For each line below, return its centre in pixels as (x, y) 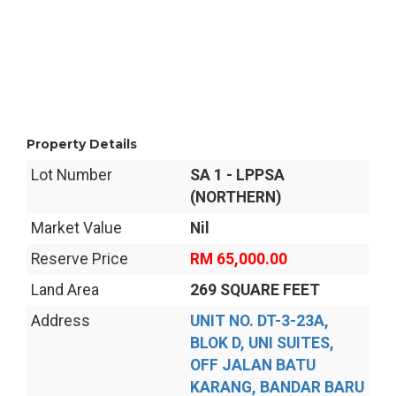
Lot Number (72, 175)
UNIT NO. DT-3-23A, (259, 321)
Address (61, 321)
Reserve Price (80, 259)
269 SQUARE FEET (255, 290)
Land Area (65, 290)
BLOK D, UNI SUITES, (262, 343)
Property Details (82, 144)
